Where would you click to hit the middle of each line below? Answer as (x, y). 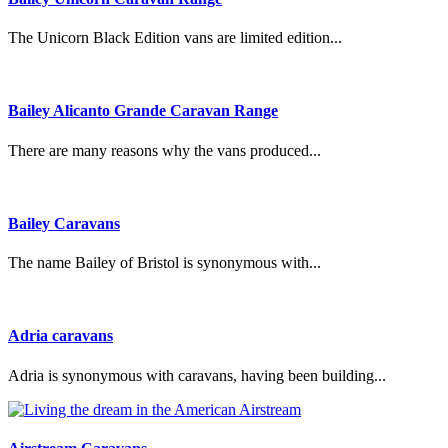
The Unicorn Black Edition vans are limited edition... (175, 38)
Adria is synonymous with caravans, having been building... (197, 375)
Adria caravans (60, 336)
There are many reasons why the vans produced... (164, 150)
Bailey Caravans (64, 223)
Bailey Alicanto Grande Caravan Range (143, 111)
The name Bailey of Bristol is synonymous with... (164, 263)
